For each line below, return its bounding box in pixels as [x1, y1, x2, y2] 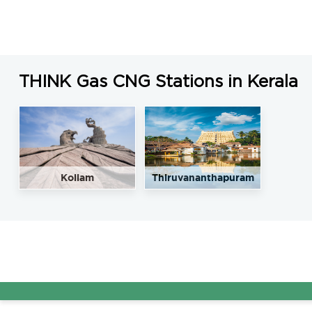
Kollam [60, 171, 94, 183]
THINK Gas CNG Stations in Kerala [18, 74, 298, 91]
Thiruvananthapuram [151, 171, 254, 183]
